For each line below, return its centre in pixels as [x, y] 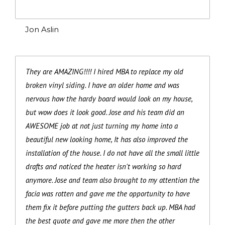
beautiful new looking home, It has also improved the [107, 139]
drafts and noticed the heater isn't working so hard [103, 166]
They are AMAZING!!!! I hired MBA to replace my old [104, 71]
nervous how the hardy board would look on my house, [109, 98]
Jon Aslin [42, 29]
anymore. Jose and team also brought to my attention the [113, 180]
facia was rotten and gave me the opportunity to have [108, 193]
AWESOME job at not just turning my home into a [102, 126]
